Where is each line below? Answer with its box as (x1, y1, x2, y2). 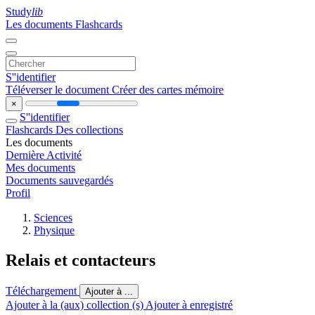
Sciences (34, 212, 72, 224)
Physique (34, 224, 75, 236)
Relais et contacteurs (6, 250, 155, 269)
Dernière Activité (6, 149, 82, 161)
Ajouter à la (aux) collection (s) (6, 298, 146, 311)
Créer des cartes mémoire (112, 84, 224, 96)
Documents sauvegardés (6, 174, 113, 186)
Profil (6, 187, 30, 199)
